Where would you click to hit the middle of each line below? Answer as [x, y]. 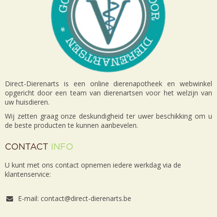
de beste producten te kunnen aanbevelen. [71, 125]
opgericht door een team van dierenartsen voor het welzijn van [108, 93]
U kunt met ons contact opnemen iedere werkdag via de [93, 165]
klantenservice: [28, 174]
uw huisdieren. [28, 102]
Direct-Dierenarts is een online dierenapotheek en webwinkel [108, 84]
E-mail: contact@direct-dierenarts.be [75, 199]
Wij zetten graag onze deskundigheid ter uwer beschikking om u [108, 116]
